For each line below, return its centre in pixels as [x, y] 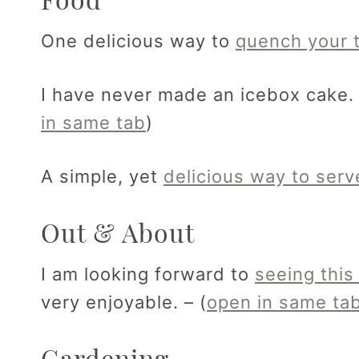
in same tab [93, 123]
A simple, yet [102, 177]
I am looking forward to [148, 274]
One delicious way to [138, 41]
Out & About [118, 232]
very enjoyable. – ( [124, 303]
